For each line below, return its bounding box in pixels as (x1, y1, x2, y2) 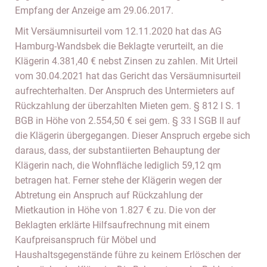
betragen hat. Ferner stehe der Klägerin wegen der (15, 175, 222, 186)
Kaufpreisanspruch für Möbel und (15, 234, 156, 246)
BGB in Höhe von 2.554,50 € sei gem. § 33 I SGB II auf (15, 115, 241, 126)
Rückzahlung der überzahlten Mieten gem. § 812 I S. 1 (15, 100, 241, 111)
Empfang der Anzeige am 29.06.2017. (15, 5, 173, 16)
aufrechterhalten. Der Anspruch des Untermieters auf (15, 85, 235, 97)
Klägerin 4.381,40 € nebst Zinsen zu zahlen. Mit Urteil (15, 55, 238, 67)
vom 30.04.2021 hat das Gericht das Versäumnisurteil (15, 70, 241, 82)
